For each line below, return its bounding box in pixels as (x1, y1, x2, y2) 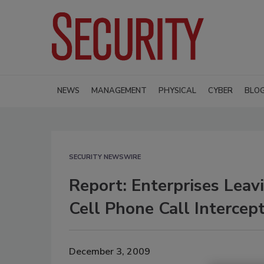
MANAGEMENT (91, 85, 147, 96)
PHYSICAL (159, 85, 196, 96)
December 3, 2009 (69, 245, 150, 259)
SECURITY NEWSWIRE (69, 152, 141, 161)
